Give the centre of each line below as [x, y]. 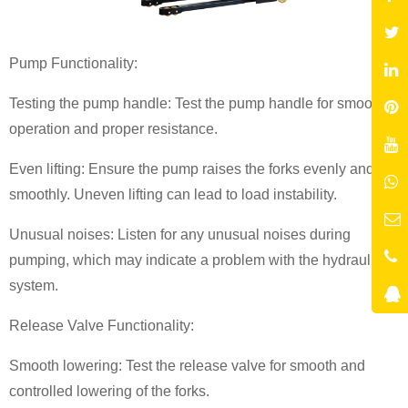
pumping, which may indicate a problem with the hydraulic [195, 260]
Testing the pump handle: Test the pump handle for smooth [197, 103]
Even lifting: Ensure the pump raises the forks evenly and [192, 168]
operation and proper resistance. [113, 128]
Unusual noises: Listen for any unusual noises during [180, 234]
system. [34, 285]
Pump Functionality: [73, 63]
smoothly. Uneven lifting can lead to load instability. [173, 194]
